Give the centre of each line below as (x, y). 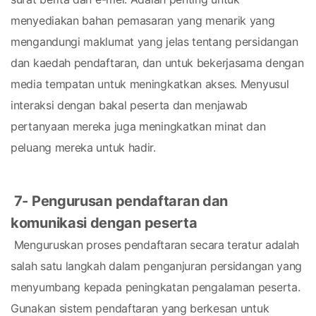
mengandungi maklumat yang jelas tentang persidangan (154, 42)
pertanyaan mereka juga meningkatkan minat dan (138, 126)
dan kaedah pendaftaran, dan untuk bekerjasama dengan (157, 63)
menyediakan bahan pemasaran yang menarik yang (143, 20)
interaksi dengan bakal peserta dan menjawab (129, 105)
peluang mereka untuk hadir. (83, 147)
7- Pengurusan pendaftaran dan (121, 201)
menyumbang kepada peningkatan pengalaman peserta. (156, 287)
